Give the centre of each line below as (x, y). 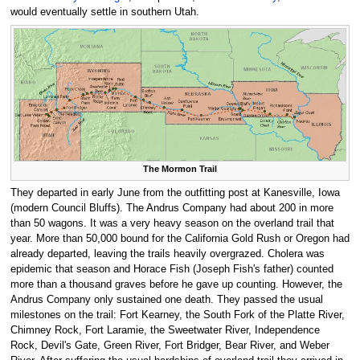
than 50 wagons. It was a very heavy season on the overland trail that (172, 223)
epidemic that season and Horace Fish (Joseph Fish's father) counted (172, 269)
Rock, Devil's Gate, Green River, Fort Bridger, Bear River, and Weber (170, 345)
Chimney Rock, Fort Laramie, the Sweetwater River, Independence (165, 330)
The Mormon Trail (180, 169)
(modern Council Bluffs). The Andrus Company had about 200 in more (172, 208)
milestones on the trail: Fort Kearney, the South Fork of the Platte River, (177, 315)
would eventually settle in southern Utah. (104, 12)
